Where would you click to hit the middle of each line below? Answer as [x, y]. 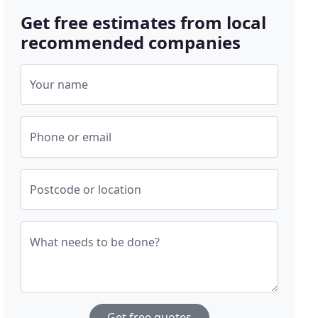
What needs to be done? [95, 242]
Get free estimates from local [144, 22]
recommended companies [131, 42]
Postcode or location [86, 190]
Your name [59, 84]
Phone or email [71, 137]
